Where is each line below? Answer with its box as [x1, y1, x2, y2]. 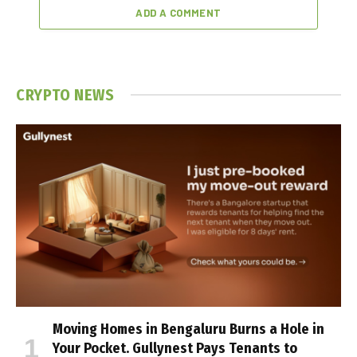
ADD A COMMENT [135, 6, 222, 19]
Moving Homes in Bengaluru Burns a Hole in [53, 320, 324, 339]
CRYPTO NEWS [16, 84, 115, 104]
